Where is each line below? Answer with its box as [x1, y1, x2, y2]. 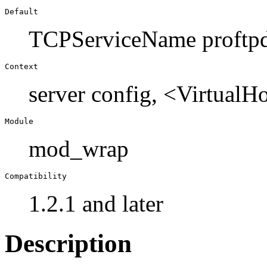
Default [5, 7, 38, 16]
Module [5, 116, 33, 126]
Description [5, 229, 132, 257]
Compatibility [5, 171, 67, 181]
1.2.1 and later [29, 190, 163, 216]
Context [5, 61, 38, 71]
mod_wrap [29, 135, 129, 162]
